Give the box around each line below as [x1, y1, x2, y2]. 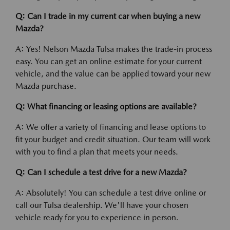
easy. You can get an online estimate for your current [15, 56, 202, 66]
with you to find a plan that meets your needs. [15, 147, 178, 157]
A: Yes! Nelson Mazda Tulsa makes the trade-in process [15, 44, 212, 54]
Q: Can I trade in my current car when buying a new [15, 11, 200, 21]
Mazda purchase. [15, 81, 76, 91]
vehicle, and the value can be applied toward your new [15, 69, 210, 79]
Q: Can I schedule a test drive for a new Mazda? [15, 167, 187, 177]
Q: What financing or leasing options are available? [15, 102, 197, 111]
